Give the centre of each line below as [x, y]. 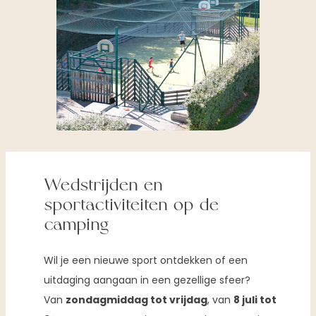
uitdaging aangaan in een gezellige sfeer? [147, 280]
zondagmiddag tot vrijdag [137, 299]
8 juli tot [255, 299]
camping [77, 226]
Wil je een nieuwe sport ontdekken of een [146, 260]
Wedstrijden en [104, 186]
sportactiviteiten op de [132, 206]
